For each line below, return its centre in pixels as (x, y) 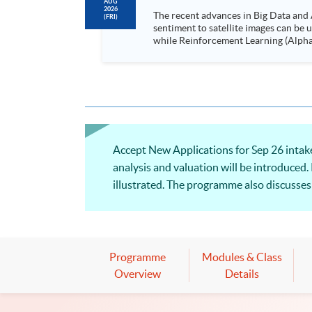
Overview (137, 273)
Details (242, 273)
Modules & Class (242, 257)
